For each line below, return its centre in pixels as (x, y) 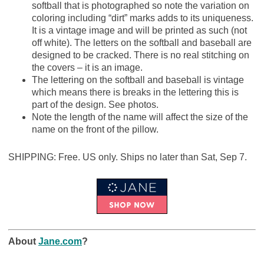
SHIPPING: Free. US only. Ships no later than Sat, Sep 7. (127, 157)
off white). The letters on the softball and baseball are (141, 42)
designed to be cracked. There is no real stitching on (140, 55)
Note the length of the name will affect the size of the (140, 117)
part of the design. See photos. (95, 104)
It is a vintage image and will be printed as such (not (139, 30)
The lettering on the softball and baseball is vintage (138, 80)
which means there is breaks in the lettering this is (135, 92)
